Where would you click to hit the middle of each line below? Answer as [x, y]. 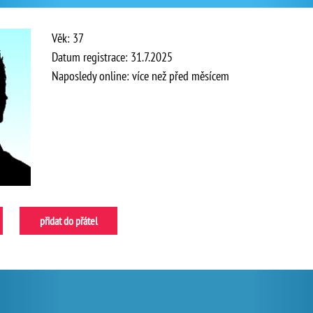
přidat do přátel [68, 221]
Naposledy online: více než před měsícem [140, 76]
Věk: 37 [68, 38]
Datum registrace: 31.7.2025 [112, 57]
